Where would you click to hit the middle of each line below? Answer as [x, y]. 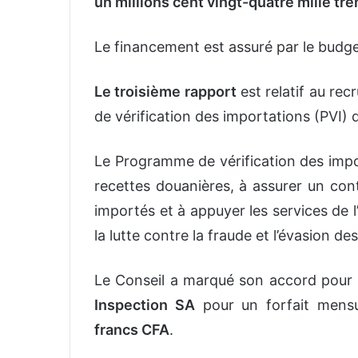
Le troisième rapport [165, 92]
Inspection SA [145, 305]
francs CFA [132, 330]
